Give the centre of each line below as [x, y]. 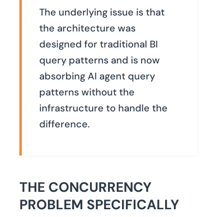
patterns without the [87, 92]
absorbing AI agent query [97, 76]
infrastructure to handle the [103, 108]
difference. [64, 124]
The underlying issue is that [102, 12]
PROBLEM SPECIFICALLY [99, 205]
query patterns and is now [100, 60]
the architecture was [87, 28]
